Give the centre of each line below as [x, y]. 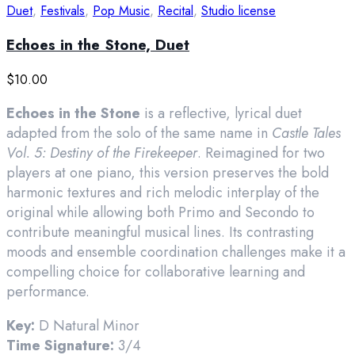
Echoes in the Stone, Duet [98, 45]
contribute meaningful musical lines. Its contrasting [160, 233]
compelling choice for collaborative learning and [156, 272]
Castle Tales [306, 134]
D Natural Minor [87, 326]
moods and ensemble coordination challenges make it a [176, 252]
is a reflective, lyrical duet [221, 114]
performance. [48, 292]
